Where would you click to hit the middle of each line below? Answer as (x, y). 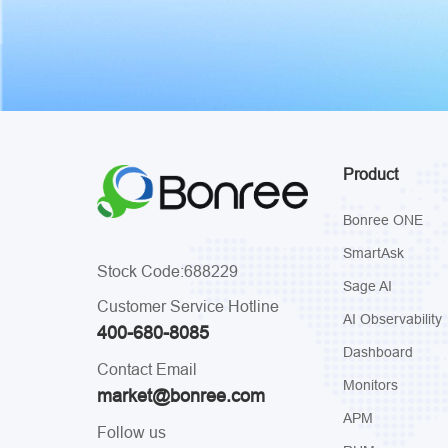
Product (370, 173)
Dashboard (377, 351)
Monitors (370, 384)
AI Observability (392, 318)
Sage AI (367, 285)
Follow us (131, 432)
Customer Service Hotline (188, 306)
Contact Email (147, 369)
